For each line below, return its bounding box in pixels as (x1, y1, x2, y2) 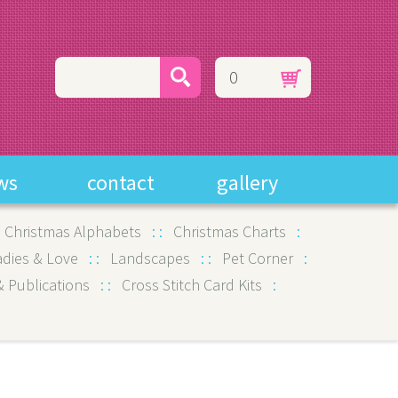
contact (87, 169, 155, 196)
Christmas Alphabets (4, 221, 141, 242)
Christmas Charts (173, 221, 286, 242)
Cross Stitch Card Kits (121, 275, 262, 295)
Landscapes (110, 248, 190, 268)
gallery (217, 169, 279, 196)
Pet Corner (222, 248, 293, 268)
